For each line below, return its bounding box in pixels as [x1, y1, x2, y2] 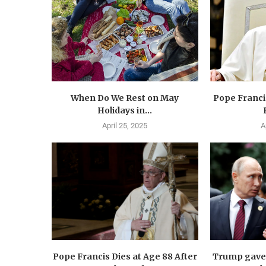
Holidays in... [97, 104, 153, 116]
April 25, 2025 [102, 121, 148, 130]
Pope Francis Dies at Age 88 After [52, 251, 197, 262]
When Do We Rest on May [71, 92, 179, 103]
